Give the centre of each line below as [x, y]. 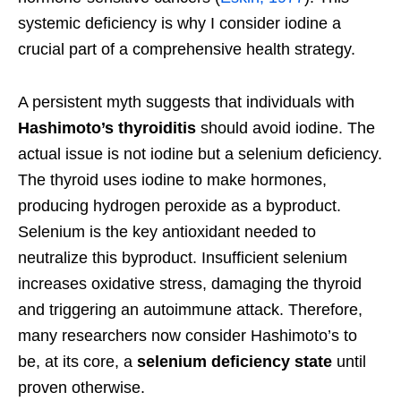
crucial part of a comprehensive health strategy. [187, 50]
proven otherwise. [81, 388]
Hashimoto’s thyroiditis [107, 128]
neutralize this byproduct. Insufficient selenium [183, 258]
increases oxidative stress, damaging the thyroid [190, 284]
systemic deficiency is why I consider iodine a [179, 24]
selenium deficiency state [235, 362]
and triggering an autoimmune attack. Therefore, [190, 310]
